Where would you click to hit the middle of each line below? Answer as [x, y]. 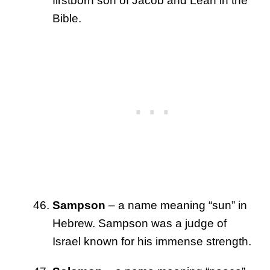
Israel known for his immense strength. [152, 241]
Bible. [67, 18]
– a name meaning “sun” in [176, 205]
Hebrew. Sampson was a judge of [140, 223]
